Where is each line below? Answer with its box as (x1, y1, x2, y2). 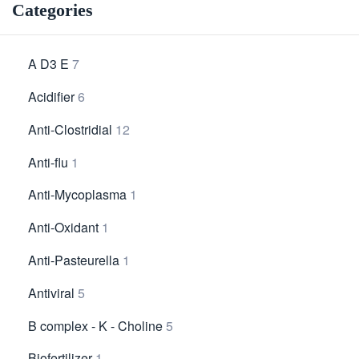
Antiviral (28, 283, 75, 302)
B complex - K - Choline (28, 316, 163, 335)
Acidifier (28, 87, 75, 107)
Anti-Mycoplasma (28, 185, 127, 204)
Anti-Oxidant (28, 218, 99, 237)
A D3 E (28, 54, 69, 74)
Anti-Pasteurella (28, 251, 119, 270)
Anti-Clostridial (28, 119, 112, 139)
